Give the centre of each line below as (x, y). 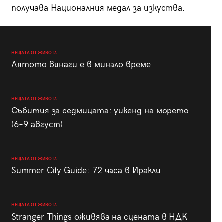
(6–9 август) (37, 125)
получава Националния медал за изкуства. (99, 8)
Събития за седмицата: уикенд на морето (100, 111)
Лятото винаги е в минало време (81, 65)
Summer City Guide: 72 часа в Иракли (86, 171)
